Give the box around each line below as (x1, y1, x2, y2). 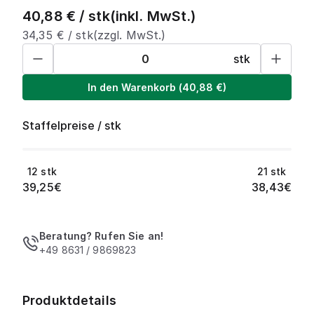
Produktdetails (22, 293, 116, 308)
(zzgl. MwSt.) (93, 28, 166, 42)
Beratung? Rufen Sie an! (39, 230, 164, 242)
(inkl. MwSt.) (109, 8, 196, 25)
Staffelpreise (22, 118, 95, 132)
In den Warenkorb (88, 81, 176, 93)
